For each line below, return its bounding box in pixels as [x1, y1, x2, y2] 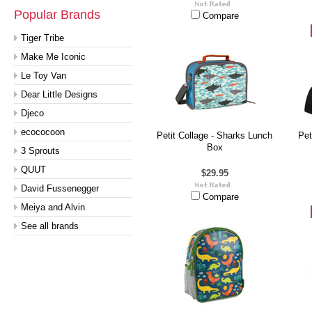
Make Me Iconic [21, 52, 86, 62]
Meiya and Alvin [21, 202, 85, 212]
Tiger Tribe [21, 33, 64, 43]
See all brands [21, 221, 79, 231]
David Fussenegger [21, 183, 99, 194]
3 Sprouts [21, 146, 60, 156]
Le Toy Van [21, 70, 66, 81]
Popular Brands [14, 8, 100, 22]
